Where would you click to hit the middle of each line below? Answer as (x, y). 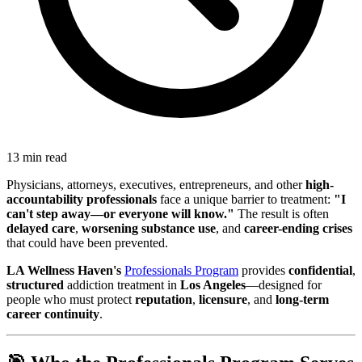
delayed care (41, 229)
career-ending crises (298, 229)
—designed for (284, 285)
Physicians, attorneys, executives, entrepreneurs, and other (156, 185)
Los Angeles (213, 285)
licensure (223, 300)
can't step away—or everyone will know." (120, 214)
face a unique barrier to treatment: (245, 200)
